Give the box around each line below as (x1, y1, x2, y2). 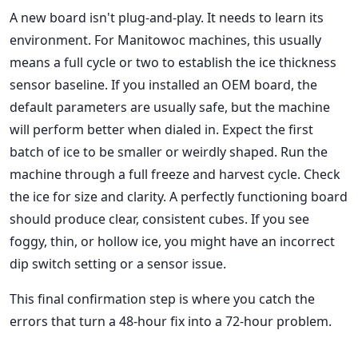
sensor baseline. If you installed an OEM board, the (10, 76, 317, 94)
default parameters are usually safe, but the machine (10, 98, 330, 117)
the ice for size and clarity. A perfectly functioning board (10, 188, 348, 206)
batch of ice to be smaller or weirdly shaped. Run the (10, 143, 328, 161)
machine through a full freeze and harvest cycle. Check (10, 165, 340, 184)
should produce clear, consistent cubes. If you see (10, 210, 309, 229)
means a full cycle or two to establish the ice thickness (10, 54, 336, 72)
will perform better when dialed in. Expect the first (10, 121, 313, 139)
